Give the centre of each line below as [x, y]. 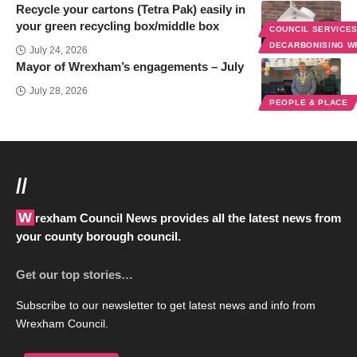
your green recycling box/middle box [118, 26]
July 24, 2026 [59, 51]
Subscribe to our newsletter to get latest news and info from [166, 306]
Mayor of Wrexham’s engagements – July [130, 67]
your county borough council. [98, 237]
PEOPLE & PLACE [309, 103]
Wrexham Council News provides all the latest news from [25, 218]
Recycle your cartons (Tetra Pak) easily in [131, 10]
